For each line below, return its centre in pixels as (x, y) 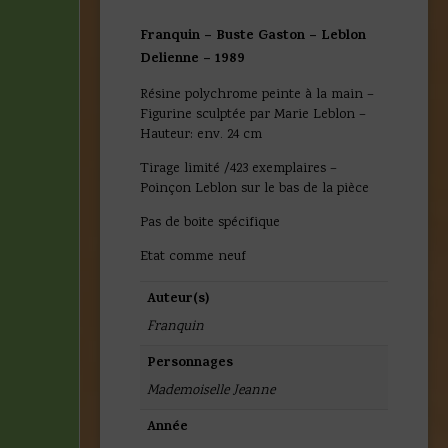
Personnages (190, 363)
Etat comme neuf (193, 256)
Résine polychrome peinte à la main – (257, 94)
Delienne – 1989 (192, 59)
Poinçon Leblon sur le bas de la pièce (254, 188)
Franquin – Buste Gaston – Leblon (253, 36)
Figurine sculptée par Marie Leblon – (253, 114)
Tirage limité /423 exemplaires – (238, 168)
